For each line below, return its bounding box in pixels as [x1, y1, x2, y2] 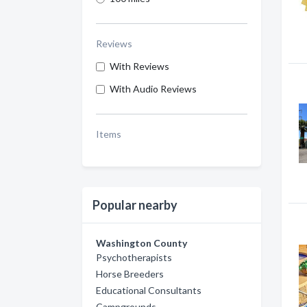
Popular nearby [93, 197, 177, 212]
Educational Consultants [96, 284, 201, 296]
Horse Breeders [96, 268, 164, 280]
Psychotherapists [96, 251, 172, 263]
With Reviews [110, 60, 169, 72]
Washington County [96, 237, 187, 249]
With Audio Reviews [110, 83, 197, 95]
